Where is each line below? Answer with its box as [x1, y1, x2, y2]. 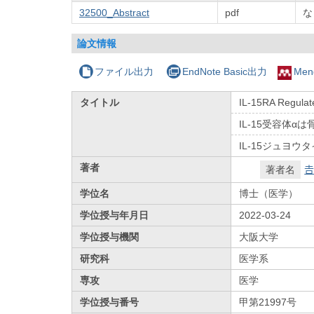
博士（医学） [239, 187, 299, 199]
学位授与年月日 [80, 209, 149, 221]
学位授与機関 [80, 231, 139, 243]
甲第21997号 [239, 296, 297, 308]
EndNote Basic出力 [182, 65, 267, 77]
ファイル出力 [95, 65, 154, 77]
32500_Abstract [79, 6, 149, 18]
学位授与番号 [80, 296, 139, 308]
